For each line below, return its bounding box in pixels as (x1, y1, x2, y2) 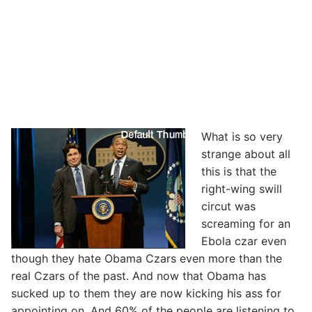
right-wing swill (201, 181, 282, 196)
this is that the (201, 164, 276, 178)
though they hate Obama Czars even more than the (11, 251, 282, 265)
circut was (201, 198, 256, 213)
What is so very (201, 129, 283, 143)
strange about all (201, 146, 290, 161)
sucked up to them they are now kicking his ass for (11, 286, 281, 300)
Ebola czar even (201, 233, 286, 248)
